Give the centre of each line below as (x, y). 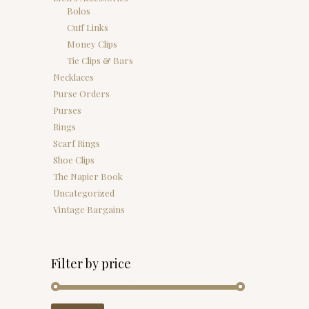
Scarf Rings (77, 143)
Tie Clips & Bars (100, 60)
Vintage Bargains (89, 209)
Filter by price (91, 263)
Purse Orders (81, 93)
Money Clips (92, 44)
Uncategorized (84, 193)
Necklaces (73, 77)
